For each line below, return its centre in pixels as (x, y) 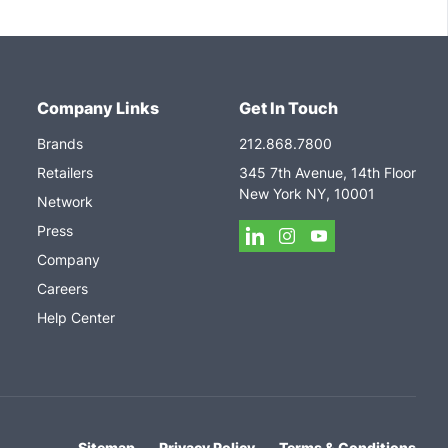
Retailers (64, 172)
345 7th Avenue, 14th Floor (327, 172)
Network (64, 201)
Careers (62, 288)
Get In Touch (288, 108)
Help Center (75, 317)
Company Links (97, 108)
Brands (59, 143)
